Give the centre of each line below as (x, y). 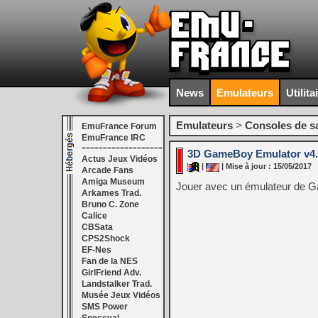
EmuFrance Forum (119, 126)
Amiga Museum (113, 182)
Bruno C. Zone (110, 204)
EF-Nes (97, 250)
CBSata (97, 227)
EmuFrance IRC (114, 138)
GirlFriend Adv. (111, 273)
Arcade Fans (108, 170)
